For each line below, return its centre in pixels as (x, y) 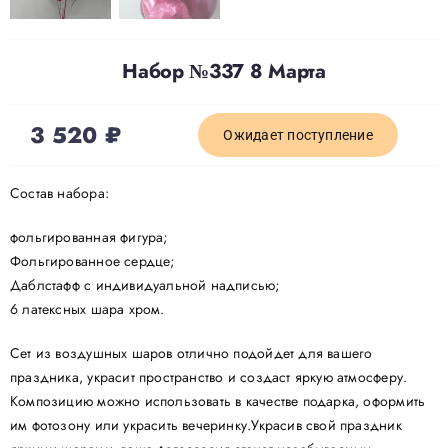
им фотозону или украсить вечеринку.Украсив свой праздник (205, 424)
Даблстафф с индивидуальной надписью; (145, 284)
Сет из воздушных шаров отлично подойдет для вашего (191, 352)
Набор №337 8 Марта (224, 71)
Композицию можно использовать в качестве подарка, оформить (217, 400)
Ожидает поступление (298, 134)
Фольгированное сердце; (92, 260)
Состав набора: (59, 192)
